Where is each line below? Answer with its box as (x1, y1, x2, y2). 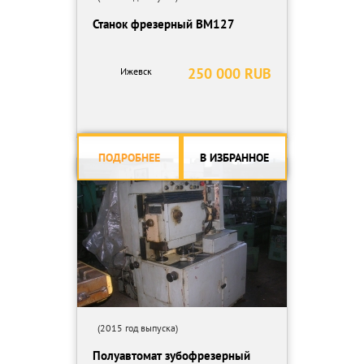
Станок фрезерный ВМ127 (93, 16, 235, 32)
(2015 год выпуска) (93, 322, 178, 334)
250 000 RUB (188, 64, 271, 83)
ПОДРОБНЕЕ (97, 150, 160, 165)
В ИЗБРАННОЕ (200, 150, 269, 165)
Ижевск (120, 65, 152, 77)
